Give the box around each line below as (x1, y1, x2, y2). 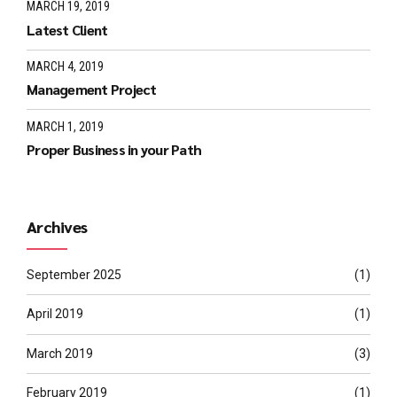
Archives (27, 216, 88, 237)
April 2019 (27, 307, 83, 322)
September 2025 (27, 267, 121, 282)
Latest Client (27, 19, 108, 39)
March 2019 (27, 346, 93, 361)
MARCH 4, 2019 (27, 58, 104, 74)
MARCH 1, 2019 (27, 119, 104, 134)
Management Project (27, 80, 157, 99)
